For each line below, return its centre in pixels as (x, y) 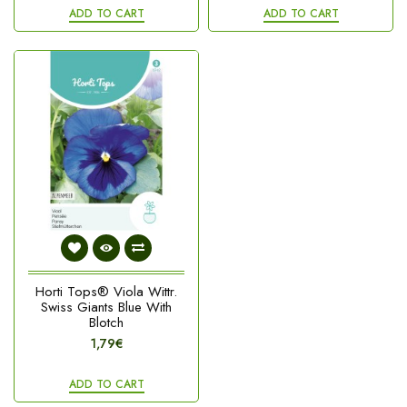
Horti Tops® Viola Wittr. (106, 292)
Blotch (106, 323)
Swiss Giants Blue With (106, 307)
